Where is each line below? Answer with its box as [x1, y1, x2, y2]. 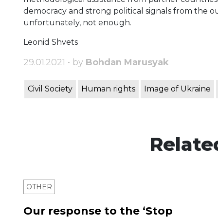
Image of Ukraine [144, 84, 211, 94]
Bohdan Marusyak [86, 57, 169, 68]
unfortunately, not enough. [23, 18, 131, 28]
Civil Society [28, 84, 73, 94]
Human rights [81, 84, 135, 94]
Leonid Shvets [23, 37, 78, 47]
